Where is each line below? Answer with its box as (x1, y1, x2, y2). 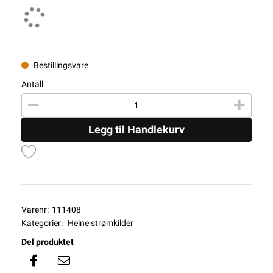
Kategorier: (21, 218, 63, 228)
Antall (21, 79, 43, 89)
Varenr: (21, 205, 49, 214)
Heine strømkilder (68, 218, 133, 228)
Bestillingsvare (34, 60, 88, 70)
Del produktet (21, 237, 74, 247)
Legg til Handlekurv (88, 123, 185, 136)
